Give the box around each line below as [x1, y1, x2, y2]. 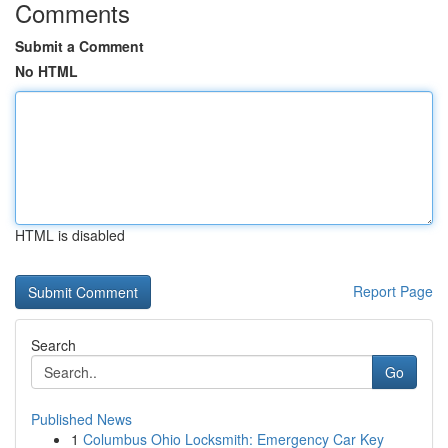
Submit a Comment [15, 36, 144, 56]
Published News [31, 409, 132, 429]
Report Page [353, 281, 433, 301]
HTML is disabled [15, 225, 125, 245]
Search [31, 335, 76, 355]
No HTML [15, 61, 78, 81]
